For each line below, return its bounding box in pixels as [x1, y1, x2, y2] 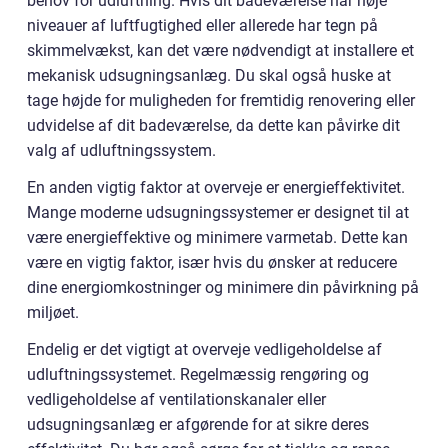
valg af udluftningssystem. [27, 141, 216, 161]
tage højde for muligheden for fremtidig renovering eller [27, 91, 415, 111]
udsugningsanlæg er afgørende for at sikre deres [27, 415, 369, 435]
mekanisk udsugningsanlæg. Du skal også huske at [27, 66, 391, 86]
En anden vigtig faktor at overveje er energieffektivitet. [27, 178, 405, 198]
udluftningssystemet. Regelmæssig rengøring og [27, 365, 369, 385]
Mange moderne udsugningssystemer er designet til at [27, 203, 409, 223]
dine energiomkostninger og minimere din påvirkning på [27, 278, 419, 298]
